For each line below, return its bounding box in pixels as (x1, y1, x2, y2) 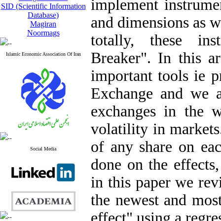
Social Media (30, 146, 56, 151)
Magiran (30, 20, 56, 28)
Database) (28, 11, 59, 19)
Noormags (27, 29, 60, 37)
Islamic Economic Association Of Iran (5, 51, 81, 57)
